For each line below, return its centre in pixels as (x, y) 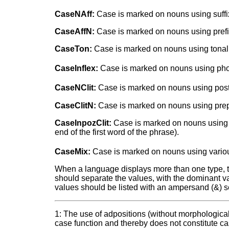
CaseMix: (73, 152)
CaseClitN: (76, 105)
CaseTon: (74, 49)
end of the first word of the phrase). (117, 132)
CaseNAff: (75, 14)
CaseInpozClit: (83, 123)
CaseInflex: (77, 68)
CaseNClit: (76, 88)
